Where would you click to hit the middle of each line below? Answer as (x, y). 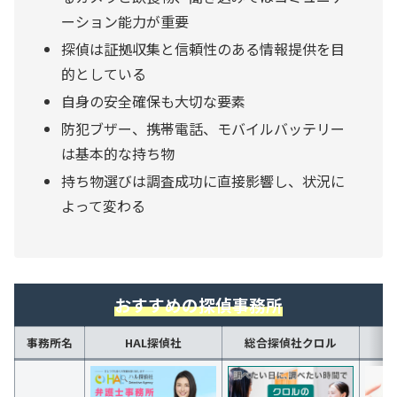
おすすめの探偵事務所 (198, 305)
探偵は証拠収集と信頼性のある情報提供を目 (203, 48)
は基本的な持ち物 (118, 154)
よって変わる (104, 206)
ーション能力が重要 (125, 21)
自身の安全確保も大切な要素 (154, 101)
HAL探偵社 (153, 342)
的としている (104, 73)
